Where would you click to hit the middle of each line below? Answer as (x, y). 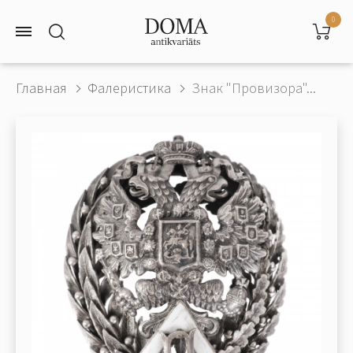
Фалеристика (129, 88)
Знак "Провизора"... (254, 88)
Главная (41, 88)
